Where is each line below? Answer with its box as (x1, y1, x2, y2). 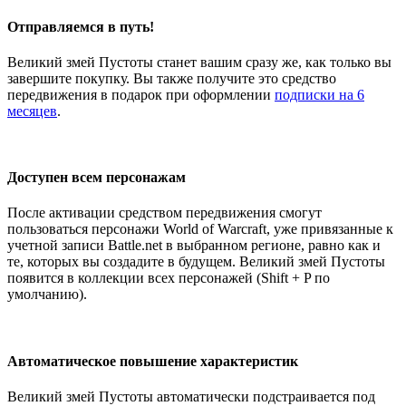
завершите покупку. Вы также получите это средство (7, 70, 336, 86)
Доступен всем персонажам (7, 169, 186, 186)
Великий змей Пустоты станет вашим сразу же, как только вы (7, 53, 391, 70)
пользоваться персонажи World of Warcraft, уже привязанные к (7, 221, 393, 237)
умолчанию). (7, 286, 87, 303)
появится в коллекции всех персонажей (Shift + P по (7, 270, 330, 286)
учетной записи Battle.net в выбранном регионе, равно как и (7, 237, 381, 254)
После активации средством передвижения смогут (7, 205, 322, 221)
